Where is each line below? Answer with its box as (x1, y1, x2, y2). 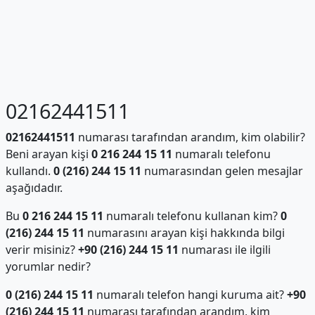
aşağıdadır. (5, 180, 63, 195)
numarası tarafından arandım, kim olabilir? (75, 129, 305, 145)
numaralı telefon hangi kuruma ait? (93, 287, 287, 302)
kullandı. (5, 163, 53, 179)
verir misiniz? (5, 242, 78, 257)
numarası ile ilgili (178, 242, 271, 257)
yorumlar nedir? (5, 259, 91, 274)
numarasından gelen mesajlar (141, 163, 303, 179)
